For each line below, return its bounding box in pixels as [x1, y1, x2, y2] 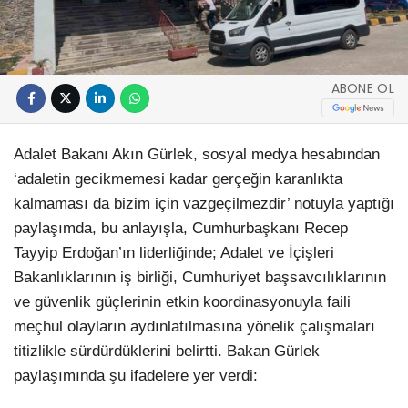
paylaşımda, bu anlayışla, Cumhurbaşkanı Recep [14, 219, 348, 237]
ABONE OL [331, 78, 394, 97]
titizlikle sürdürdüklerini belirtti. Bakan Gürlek [14, 342, 320, 360]
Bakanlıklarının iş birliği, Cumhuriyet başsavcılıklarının [14, 268, 386, 286]
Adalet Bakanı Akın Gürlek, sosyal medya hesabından [14, 145, 380, 163]
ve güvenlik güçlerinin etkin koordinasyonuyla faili [14, 292, 351, 311]
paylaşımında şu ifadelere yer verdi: [14, 366, 258, 384]
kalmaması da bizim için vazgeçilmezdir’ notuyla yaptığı [14, 194, 394, 212]
